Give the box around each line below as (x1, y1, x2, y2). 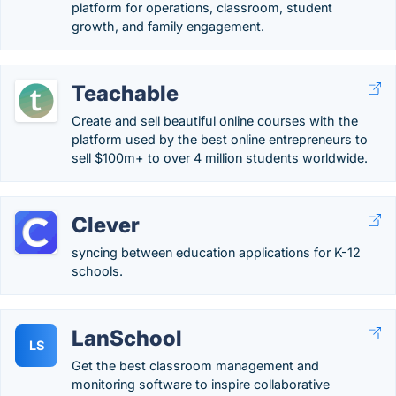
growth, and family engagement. (72, 19, 264, 34)
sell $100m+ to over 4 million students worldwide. (72, 150, 368, 165)
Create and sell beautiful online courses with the (72, 113, 358, 128)
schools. (72, 263, 123, 278)
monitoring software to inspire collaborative (72, 377, 330, 392)
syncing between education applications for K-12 (72, 245, 361, 260)
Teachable (72, 80, 179, 106)
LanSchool (72, 325, 182, 351)
